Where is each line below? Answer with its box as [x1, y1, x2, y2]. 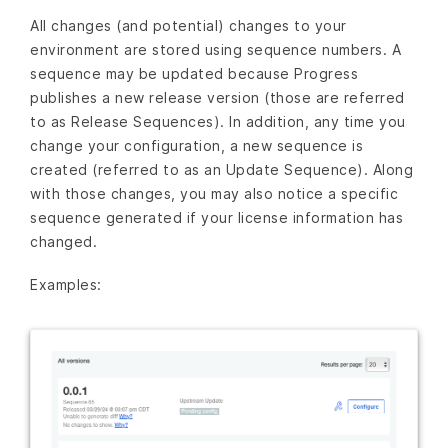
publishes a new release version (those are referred [30, 88, 405, 106]
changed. [30, 232, 97, 250]
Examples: [30, 276, 102, 294]
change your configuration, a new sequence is [30, 136, 363, 154]
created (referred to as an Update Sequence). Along [30, 160, 413, 178]
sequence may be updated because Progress [30, 64, 358, 82]
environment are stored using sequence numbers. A [30, 40, 401, 58]
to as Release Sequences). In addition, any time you [30, 112, 406, 130]
